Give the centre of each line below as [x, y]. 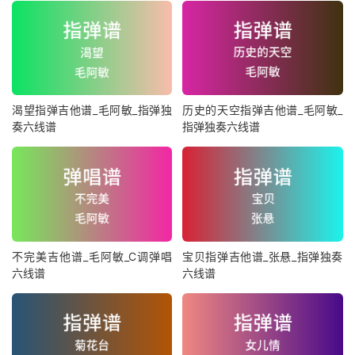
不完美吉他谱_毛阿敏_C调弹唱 [92, 256]
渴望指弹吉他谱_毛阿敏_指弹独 [92, 110]
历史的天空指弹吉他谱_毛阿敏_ [263, 110]
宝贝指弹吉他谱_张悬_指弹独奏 [263, 256]
